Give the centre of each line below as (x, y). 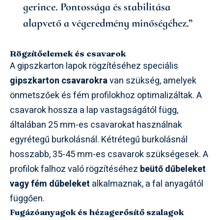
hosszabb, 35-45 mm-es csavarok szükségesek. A (109, 154)
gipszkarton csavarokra (59, 81)
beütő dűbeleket (173, 169)
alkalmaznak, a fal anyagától (147, 184)
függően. (27, 198)
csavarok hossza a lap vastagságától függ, (94, 110)
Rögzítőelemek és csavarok (68, 53)
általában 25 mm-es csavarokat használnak (96, 125)
